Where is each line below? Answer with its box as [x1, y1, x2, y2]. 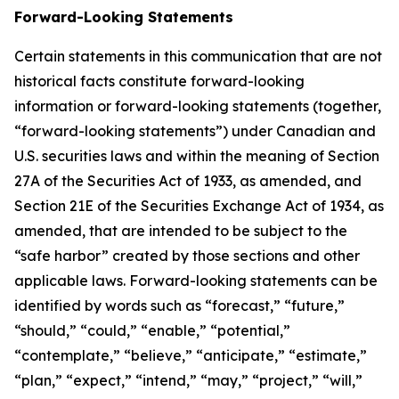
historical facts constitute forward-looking [14, 72, 305, 91]
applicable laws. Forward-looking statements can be [14, 272, 378, 290]
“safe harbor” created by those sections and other [14, 247, 360, 265]
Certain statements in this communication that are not [14, 47, 382, 66]
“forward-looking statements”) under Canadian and [14, 122, 376, 141]
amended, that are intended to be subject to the [14, 222, 347, 240]
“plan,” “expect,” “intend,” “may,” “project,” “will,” [14, 371, 362, 390]
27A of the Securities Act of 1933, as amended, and [14, 172, 362, 191]
